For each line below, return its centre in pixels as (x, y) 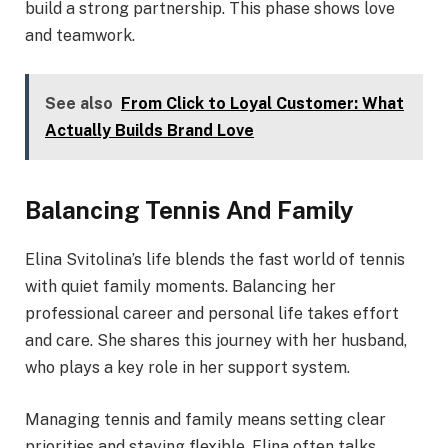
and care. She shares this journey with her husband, (216, 341)
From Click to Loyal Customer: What (262, 104)
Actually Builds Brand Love (149, 131)
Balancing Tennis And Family (189, 210)
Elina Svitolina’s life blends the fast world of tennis (215, 260)
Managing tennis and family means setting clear (205, 420)
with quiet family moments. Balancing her (180, 287)
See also (79, 104)
